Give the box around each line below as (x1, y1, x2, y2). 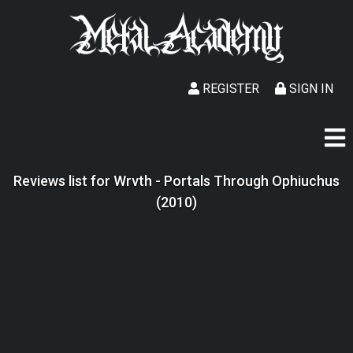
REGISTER (199, 81, 259, 96)
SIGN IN (286, 81, 333, 96)
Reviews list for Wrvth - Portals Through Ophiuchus (13, 173, 340, 189)
